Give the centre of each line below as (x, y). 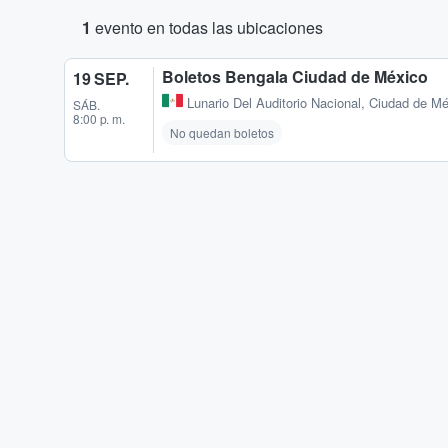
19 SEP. (101, 78)
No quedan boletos (222, 133)
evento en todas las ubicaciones (207, 27)
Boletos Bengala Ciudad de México (295, 76)
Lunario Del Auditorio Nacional (274, 103)
